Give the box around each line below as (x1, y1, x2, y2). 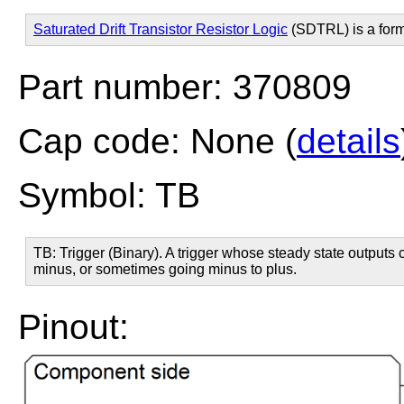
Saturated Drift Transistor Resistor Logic (33, 22, 288, 37)
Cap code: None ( (18, 122, 297, 161)
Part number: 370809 (18, 68, 352, 106)
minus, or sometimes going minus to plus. (33, 262, 297, 277)
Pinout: (18, 308, 129, 346)
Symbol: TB (18, 176, 200, 215)
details (297, 122, 400, 161)
